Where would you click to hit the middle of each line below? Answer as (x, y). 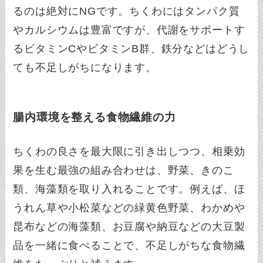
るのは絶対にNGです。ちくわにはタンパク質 (127, 11)
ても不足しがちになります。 (85, 67)
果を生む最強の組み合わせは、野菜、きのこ (124, 170)
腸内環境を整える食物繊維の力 (95, 117)
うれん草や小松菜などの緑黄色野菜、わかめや (129, 208)
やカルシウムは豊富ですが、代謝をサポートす (129, 30)
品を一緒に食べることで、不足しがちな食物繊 (129, 245)
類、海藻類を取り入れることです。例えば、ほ (129, 189)
